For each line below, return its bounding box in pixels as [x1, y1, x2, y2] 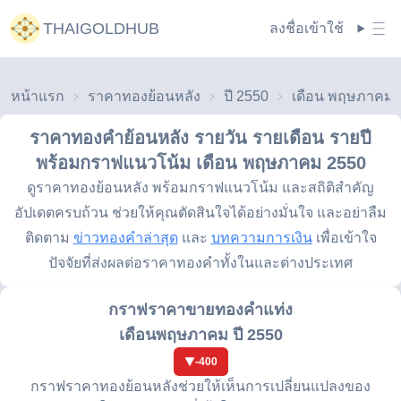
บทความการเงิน [210, 230, 312, 245]
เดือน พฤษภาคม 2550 [195, 153, 366, 173]
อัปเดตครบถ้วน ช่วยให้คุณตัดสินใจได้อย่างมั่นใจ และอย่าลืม [14, 205, 387, 220]
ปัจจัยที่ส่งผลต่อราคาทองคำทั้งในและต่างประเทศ [48, 255, 353, 270]
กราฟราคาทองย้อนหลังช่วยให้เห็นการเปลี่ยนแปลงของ [30, 379, 371, 394]
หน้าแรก [11, 89, 64, 104]
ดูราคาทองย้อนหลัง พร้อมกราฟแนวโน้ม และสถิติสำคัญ [27, 180, 374, 195]
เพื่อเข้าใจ [315, 230, 377, 245]
